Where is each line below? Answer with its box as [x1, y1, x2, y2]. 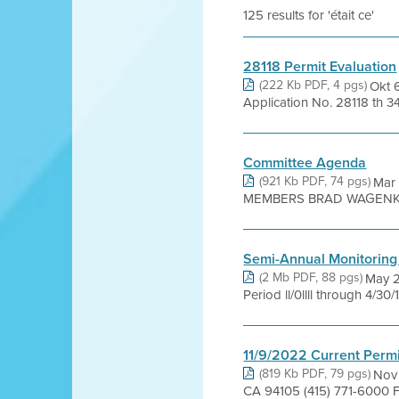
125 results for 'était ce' [243, 5, 375, 24]
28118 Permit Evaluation [243, 56, 397, 77]
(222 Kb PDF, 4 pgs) [259, 76, 368, 94]
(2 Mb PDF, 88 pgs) [259, 268, 363, 286]
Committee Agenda [243, 152, 367, 173]
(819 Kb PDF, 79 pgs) [259, 364, 371, 382]
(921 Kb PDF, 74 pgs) [259, 172, 371, 190]
